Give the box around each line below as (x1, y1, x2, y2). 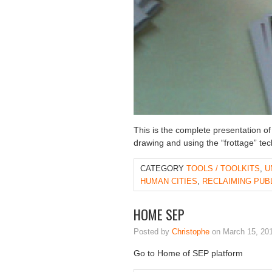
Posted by (134, 227, 172, 236)
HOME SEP (134, 205, 185, 224)
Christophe (172, 227, 209, 236)
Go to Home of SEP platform (134, 248, 243, 258)
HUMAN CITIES (140, 177, 197, 186)
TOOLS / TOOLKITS (186, 164, 260, 173)
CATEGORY (140, 164, 186, 173)
